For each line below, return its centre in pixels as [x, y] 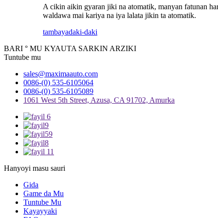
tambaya [56, 32]
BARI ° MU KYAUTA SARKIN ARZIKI [70, 48]
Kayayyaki [40, 211]
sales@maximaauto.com [61, 73]
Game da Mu [44, 193]
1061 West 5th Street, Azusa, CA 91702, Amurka [99, 100]
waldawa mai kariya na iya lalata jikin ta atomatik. [119, 15]
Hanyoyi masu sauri [35, 168]
